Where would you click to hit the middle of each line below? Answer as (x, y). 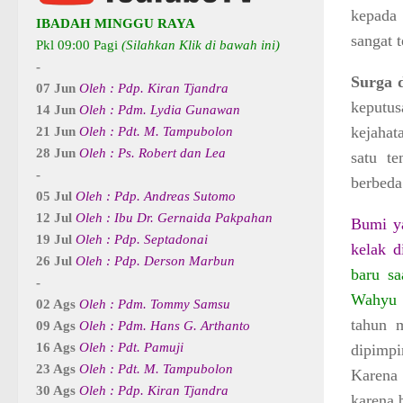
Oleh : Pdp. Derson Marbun (155, 261)
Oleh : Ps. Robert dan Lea (152, 153)
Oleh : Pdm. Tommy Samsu (155, 304)
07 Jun (58, 89)
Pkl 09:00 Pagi (79, 45)
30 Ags (58, 391)
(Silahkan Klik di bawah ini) (201, 45)
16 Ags (58, 348)
